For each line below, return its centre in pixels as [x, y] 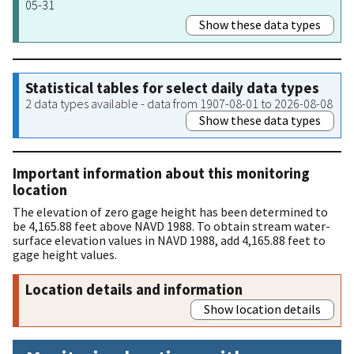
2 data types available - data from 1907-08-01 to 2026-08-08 [179, 103]
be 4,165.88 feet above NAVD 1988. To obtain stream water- [171, 226]
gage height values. [65, 254]
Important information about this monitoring [161, 173]
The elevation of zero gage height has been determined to [170, 211]
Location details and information [134, 289]
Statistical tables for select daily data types [172, 88]
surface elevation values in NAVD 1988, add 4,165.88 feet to [169, 240]
